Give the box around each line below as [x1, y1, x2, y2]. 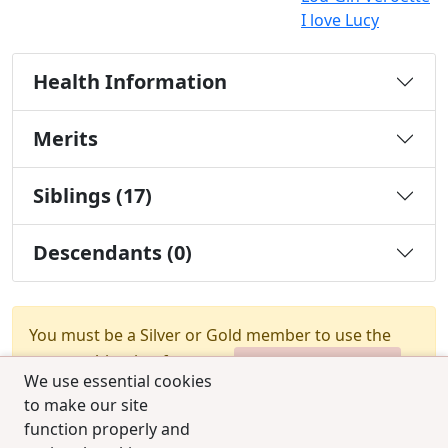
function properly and [24, 418, 190, 440]
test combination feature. [29, 350, 226, 372]
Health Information [33, 68, 227, 96]
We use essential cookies [24, 370, 212, 392]
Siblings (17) [33, 182, 152, 210]
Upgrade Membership [243, 353, 392, 373]
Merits [33, 125, 98, 153]
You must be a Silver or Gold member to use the [29, 324, 391, 347]
